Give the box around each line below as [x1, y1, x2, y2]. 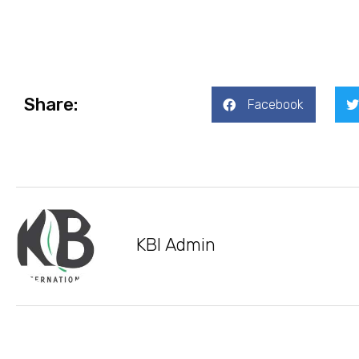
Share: [24, 93, 78, 115]
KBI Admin [136, 234, 216, 256]
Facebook [247, 96, 304, 112]
